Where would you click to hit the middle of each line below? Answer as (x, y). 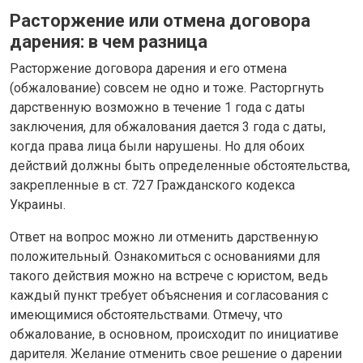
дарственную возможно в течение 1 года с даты (158, 107)
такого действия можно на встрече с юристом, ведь (169, 275)
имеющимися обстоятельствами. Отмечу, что (146, 314)
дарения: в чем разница (109, 41)
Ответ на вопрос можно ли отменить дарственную (164, 237)
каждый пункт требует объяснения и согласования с (169, 295)
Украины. (38, 204)
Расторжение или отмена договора (160, 20)
